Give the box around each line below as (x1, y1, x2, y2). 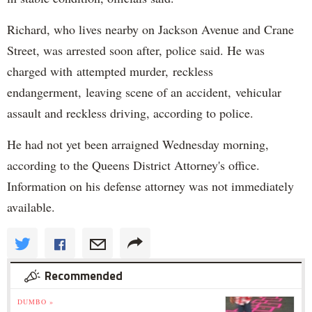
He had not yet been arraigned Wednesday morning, (7, 135, 269, 153)
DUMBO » (17, 296, 54, 306)
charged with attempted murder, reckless (7, 62, 213, 79)
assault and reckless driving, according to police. (7, 104, 258, 121)
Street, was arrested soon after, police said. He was (7, 41, 265, 58)
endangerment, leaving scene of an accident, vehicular (7, 83, 281, 100)
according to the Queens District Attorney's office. (7, 156, 260, 173)
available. (7, 198, 55, 215)
